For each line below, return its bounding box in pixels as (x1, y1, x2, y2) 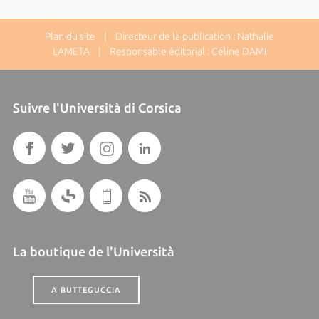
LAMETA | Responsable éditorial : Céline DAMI (53, 46, 266, 58)
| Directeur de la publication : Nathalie (95, 31, 274, 43)
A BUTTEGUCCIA (51, 286, 121, 295)
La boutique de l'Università (12, 244, 174, 259)
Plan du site (45, 31, 95, 43)
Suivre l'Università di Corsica (12, 100, 182, 115)
